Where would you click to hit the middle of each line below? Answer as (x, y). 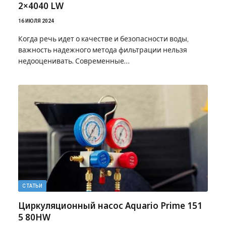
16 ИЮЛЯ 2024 (36, 21)
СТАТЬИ (32, 186)
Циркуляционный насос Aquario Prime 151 (110, 205)
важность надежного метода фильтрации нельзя (103, 50)
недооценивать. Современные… (74, 61)
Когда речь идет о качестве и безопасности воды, (103, 39)
